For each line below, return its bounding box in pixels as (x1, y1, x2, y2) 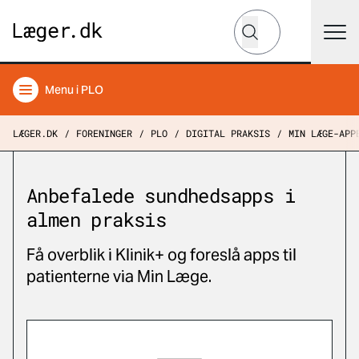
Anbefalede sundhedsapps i (26, 183, 295, 208)
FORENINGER (76, 127, 132, 139)
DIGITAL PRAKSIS (186, 127, 270, 139)
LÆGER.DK (13, 127, 58, 139)
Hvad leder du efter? (233, 9, 353, 26)
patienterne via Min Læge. (26, 266, 215, 287)
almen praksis (26, 207, 167, 232)
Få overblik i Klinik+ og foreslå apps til (26, 244, 296, 265)
